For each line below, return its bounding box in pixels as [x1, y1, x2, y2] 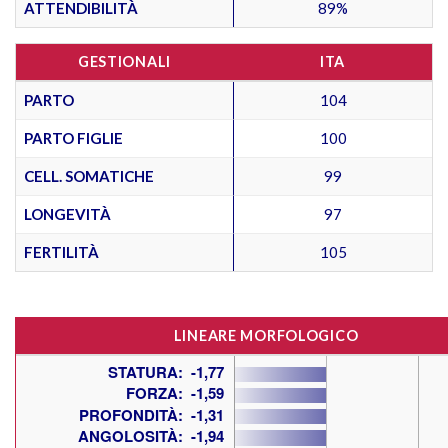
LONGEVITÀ [24, 204, 111, 223]
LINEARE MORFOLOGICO [173, 326, 359, 344]
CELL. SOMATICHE [24, 166, 154, 185]
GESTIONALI [77, 52, 172, 70]
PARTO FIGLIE [24, 128, 123, 147]
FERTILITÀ [24, 242, 99, 261]
